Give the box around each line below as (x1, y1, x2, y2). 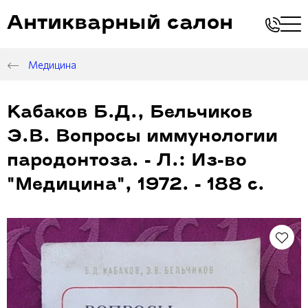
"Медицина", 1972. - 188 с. (7, 176, 265, 194)
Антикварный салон (7, 14, 233, 34)
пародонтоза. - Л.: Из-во (7, 152, 247, 170)
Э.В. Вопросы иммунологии (7, 128, 278, 146)
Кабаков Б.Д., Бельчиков (7, 104, 253, 122)
